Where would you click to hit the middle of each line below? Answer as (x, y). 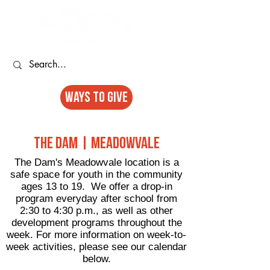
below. (96, 259)
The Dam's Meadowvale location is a (96, 162)
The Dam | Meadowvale (96, 143)
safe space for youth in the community (96, 174)
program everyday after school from (96, 199)
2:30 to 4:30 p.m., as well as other (96, 211)
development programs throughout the (96, 223)
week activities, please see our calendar (96, 247)
